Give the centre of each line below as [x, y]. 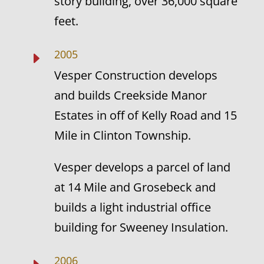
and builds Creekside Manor [130, 95]
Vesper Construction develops [136, 75]
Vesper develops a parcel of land [142, 167]
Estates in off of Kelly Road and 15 [145, 115]
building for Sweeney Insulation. [141, 227]
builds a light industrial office [132, 207]
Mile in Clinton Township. [122, 135]
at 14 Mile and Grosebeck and [135, 187]
